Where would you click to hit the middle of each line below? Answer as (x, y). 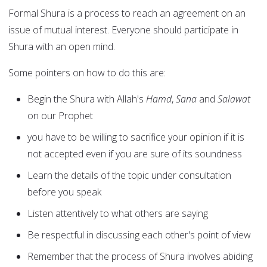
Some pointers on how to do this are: (87, 73)
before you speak (64, 192)
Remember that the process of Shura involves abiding (140, 257)
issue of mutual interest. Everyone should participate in (123, 30)
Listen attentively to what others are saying (118, 214)
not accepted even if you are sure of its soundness (135, 154)
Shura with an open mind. (62, 47)
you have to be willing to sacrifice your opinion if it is (136, 137)
